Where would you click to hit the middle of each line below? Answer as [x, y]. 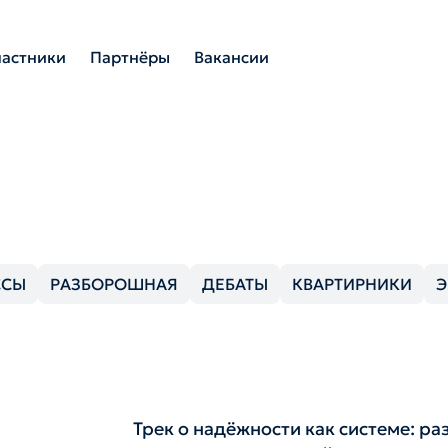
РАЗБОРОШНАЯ [114, 284]
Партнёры [129, 56]
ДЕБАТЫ [235, 284]
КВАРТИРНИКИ [352, 284]
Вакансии [231, 56]
